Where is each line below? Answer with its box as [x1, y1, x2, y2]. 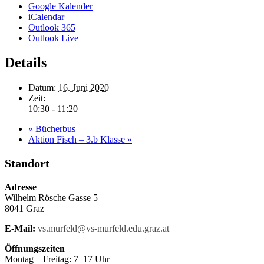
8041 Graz [5, 203, 44, 214]
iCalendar [28, 11, 64, 22]
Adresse [5, 182, 37, 193]
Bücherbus [33, 124, 75, 134]
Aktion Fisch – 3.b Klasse [28, 134, 127, 145]
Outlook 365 [28, 22, 75, 32]
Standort [5, 157, 49, 170]
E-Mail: [5, 223, 35, 234]
